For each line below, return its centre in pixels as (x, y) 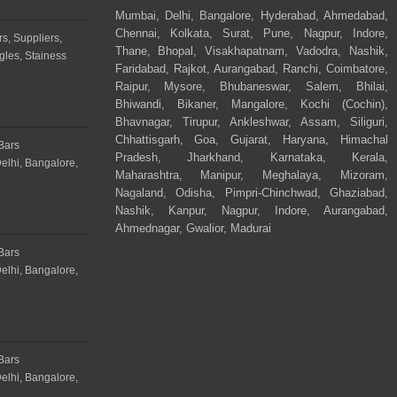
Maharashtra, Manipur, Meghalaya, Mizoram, (251, 175)
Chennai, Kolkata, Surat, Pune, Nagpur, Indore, (251, 34)
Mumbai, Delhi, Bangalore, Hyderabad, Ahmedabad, (251, 16)
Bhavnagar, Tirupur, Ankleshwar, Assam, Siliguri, (251, 122)
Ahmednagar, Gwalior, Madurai (193, 229)
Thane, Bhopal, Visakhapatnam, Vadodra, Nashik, (251, 51)
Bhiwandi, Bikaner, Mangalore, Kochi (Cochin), (251, 105)
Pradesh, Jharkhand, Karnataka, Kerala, (251, 158)
